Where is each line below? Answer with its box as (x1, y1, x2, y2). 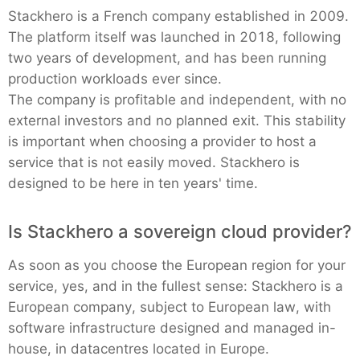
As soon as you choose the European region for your (8, 257, 346, 273)
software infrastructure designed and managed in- (8, 320, 336, 336)
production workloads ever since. (8, 71, 222, 87)
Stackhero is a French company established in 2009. (8, 8, 349, 24)
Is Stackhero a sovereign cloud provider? (8, 221, 352, 242)
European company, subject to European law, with (8, 299, 331, 315)
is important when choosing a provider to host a (8, 133, 317, 149)
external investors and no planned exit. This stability (8, 112, 346, 129)
